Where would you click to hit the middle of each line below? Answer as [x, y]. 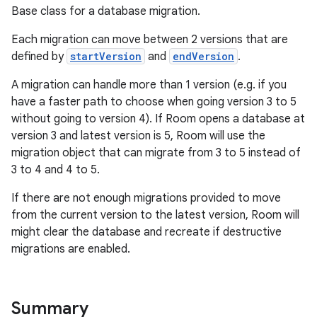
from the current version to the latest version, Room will [155, 215]
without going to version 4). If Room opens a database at [158, 119]
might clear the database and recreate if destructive [146, 232]
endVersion [203, 56]
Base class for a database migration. [106, 11]
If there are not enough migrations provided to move [146, 198]
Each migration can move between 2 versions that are [150, 40]
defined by [39, 57]
